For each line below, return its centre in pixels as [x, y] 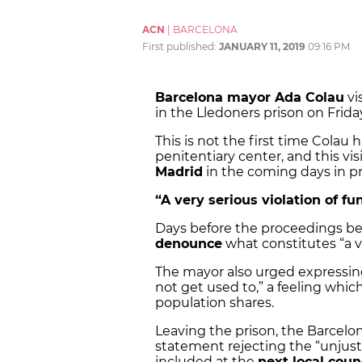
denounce [189, 244]
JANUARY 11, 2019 [262, 47]
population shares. [215, 303]
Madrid [179, 172]
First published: [181, 47]
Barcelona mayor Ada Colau [250, 98]
